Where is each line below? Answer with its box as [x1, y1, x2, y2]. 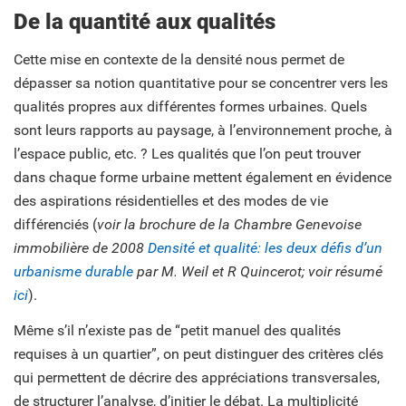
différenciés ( [14, 216, 97, 234]
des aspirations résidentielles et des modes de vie [14, 192, 328, 210]
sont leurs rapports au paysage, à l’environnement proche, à [14, 121, 392, 140]
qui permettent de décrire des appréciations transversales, [14, 369, 380, 387]
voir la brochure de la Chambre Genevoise [97, 216, 362, 234]
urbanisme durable [14, 263, 133, 281]
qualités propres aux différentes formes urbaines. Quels [14, 98, 367, 116]
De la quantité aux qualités [14, 8, 275, 34]
